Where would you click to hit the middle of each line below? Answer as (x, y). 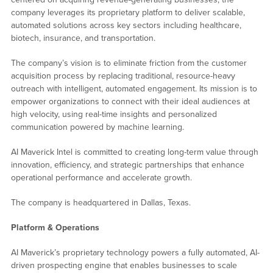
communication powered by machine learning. (97, 127)
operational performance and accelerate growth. (101, 178)
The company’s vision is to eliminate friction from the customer (129, 63)
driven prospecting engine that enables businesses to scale (124, 266)
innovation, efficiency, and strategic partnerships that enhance (127, 165)
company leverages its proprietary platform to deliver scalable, (128, 13)
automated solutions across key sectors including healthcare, (126, 26)
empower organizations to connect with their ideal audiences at (130, 102)
